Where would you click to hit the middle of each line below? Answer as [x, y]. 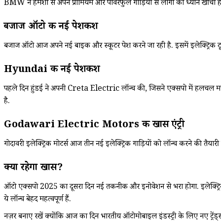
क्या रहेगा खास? [34, 168]
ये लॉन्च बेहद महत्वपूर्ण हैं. [37, 200]
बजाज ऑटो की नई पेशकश [51, 27]
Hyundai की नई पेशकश [53, 70]
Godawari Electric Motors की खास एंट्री [94, 126]
